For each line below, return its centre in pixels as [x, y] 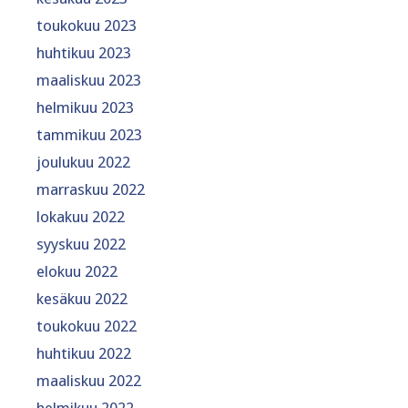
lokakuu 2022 [81, 217]
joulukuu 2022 [83, 163]
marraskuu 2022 [91, 190]
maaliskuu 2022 [89, 381]
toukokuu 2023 [87, 26]
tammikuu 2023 [89, 135]
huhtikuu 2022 [84, 354]
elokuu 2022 [77, 272]
